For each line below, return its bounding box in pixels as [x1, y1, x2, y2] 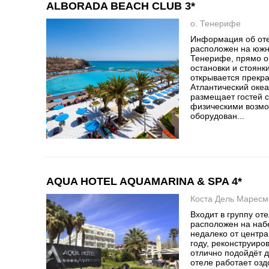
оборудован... [190, 111, 245, 121]
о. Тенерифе [190, 19, 241, 28]
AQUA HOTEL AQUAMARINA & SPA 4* [46, 175, 242, 187]
